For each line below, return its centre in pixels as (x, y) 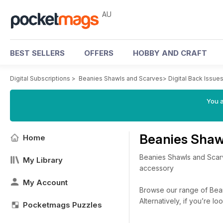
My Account (45, 182)
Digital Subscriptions (40, 78)
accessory (157, 168)
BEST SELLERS (37, 53)
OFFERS (99, 53)
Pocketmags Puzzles (62, 205)
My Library (43, 160)
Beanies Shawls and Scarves (121, 78)
